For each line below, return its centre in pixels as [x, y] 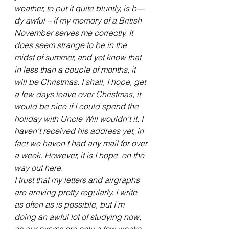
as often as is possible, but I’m [70, 205]
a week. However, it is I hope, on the [80, 156]
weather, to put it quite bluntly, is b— [79, 8]
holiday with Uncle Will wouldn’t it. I [80, 119]
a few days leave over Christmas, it [78, 94]
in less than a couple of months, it [76, 70]
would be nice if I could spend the [77, 107]
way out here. [39, 168]
